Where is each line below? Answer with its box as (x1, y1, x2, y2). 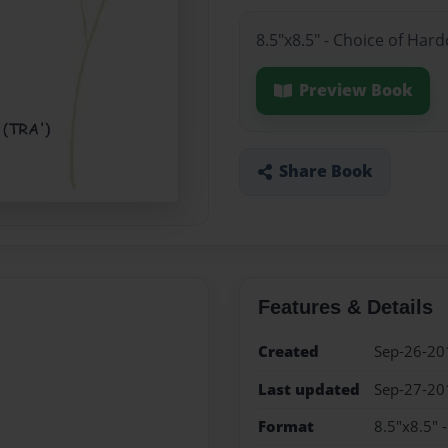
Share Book (278, 160, 373, 183)
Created (257, 341, 319, 363)
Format (257, 415, 314, 437)
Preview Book (298, 79, 413, 102)
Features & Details (257, 296, 433, 319)
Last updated (257, 378, 360, 400)
